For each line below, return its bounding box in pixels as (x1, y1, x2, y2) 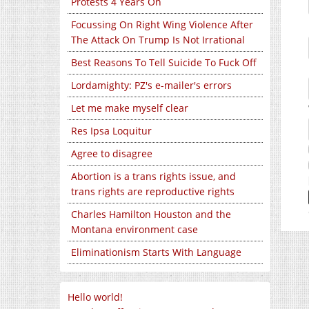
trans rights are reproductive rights (71, 185, 235, 198)
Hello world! (68, 290, 123, 303)
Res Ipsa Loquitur (71, 124, 152, 137)
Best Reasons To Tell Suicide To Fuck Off (71, 56, 257, 69)
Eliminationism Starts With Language (71, 246, 241, 259)
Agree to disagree (71, 147, 152, 160)
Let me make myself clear (71, 101, 188, 114)
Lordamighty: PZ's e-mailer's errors (71, 79, 232, 92)
